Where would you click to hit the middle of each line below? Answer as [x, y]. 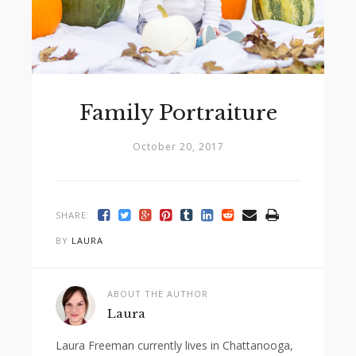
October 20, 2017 [178, 146]
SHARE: [73, 215]
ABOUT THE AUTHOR [158, 293]
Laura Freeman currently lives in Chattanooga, [174, 345]
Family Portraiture [178, 112]
